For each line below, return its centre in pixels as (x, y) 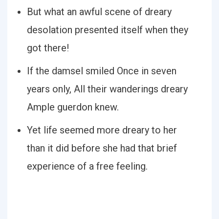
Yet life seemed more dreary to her (102, 130)
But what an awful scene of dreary (99, 12)
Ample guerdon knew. (73, 107)
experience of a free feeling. (87, 166)
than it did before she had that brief (102, 148)
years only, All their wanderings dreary (107, 89)
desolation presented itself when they (108, 30)
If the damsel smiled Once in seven (102, 71)
